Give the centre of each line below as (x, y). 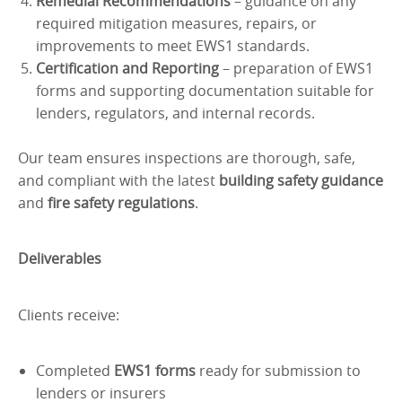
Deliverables (60, 258)
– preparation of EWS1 (296, 68)
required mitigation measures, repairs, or (176, 23)
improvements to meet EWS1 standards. (173, 45)
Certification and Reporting (127, 68)
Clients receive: (69, 315)
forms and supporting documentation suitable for (205, 90)
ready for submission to (278, 371)
